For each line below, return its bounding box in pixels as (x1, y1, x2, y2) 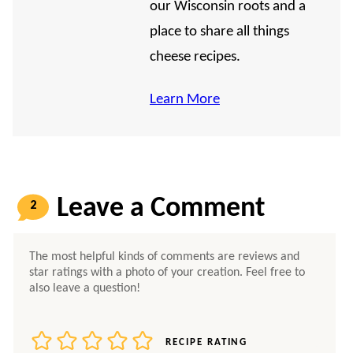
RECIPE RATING (165, 337, 248, 348)
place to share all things (150, 24, 289, 39)
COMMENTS (17, 223, 79, 236)
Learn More (150, 91, 220, 107)
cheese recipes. (150, 49, 240, 65)
